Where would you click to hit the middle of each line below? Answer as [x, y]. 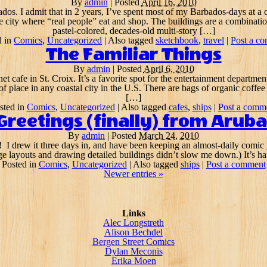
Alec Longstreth [133, 223]
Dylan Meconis [133, 251]
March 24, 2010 [169, 136]
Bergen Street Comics [133, 242]
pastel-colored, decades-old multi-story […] [133, 31]
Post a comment [236, 164]
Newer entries [131, 174]
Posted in [20, 164]
